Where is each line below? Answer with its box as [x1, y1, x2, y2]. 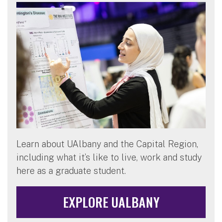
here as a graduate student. [16, 165, 126, 176]
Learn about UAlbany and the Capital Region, [16, 138, 198, 149]
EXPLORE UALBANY [62, 192, 160, 212]
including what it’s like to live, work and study [16, 152, 202, 163]
